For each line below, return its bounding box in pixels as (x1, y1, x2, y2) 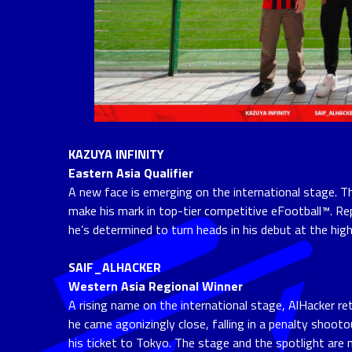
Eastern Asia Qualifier (68, 163, 193, 182)
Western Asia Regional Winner (68, 276, 243, 295)
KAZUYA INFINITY (68, 144, 164, 163)
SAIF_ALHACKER (68, 257, 161, 277)
